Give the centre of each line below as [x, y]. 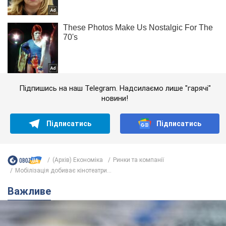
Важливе [33, 191]
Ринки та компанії [138, 160]
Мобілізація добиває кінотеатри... [63, 170]
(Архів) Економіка [78, 160]
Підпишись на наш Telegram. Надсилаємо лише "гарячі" [115, 88]
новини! [115, 98]
